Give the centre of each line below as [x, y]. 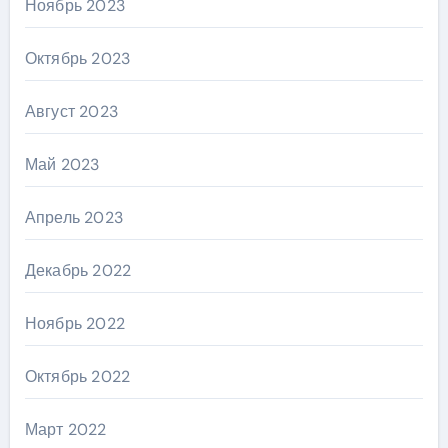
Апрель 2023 [73, 217]
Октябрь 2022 [77, 376]
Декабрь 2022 [78, 270]
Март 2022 [65, 429]
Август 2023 [71, 111]
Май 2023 [62, 164]
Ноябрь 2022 [74, 323]
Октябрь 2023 [77, 58]
